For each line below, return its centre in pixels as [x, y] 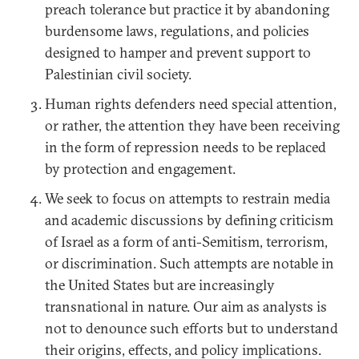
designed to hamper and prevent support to [178, 52]
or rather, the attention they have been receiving [192, 125]
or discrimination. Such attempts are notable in [190, 263]
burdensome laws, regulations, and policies [177, 31]
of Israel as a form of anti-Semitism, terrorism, [186, 242]
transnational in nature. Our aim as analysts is [186, 307]
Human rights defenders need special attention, [191, 104]
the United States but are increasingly [160, 285]
